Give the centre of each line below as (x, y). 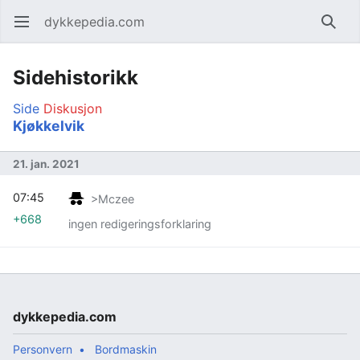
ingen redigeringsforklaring (140, 223)
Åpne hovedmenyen (29, 30)
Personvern (43, 349)
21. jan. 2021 (46, 164)
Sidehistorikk (76, 78)
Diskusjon (73, 108)
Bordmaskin (126, 349)
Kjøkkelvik (49, 126)
